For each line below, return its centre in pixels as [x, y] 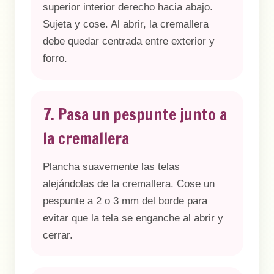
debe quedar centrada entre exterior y [129, 41]
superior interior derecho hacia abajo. [128, 7]
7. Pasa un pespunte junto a [135, 115]
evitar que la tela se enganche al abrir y [133, 218]
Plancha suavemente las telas [111, 167]
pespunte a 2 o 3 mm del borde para [125, 201]
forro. [55, 58]
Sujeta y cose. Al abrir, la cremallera [126, 24]
